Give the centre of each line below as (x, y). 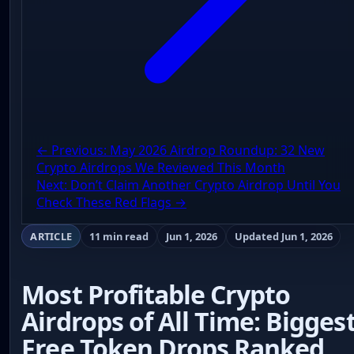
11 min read (119, 236)
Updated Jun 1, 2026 (283, 236)
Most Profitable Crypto (156, 295)
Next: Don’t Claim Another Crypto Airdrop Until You (188, 185)
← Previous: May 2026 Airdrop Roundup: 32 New (180, 151)
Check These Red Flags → (111, 203)
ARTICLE (51, 236)
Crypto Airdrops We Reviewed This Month (160, 168)
